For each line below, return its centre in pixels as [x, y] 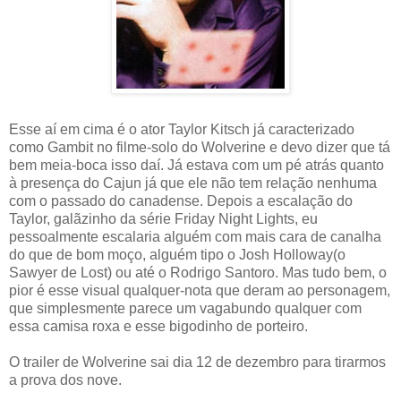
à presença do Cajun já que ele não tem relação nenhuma [193, 183]
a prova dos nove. [65, 380]
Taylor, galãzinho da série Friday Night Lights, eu [163, 218]
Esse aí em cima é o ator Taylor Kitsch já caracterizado [182, 129]
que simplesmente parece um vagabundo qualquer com [185, 308]
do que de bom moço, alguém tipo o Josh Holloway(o [177, 254]
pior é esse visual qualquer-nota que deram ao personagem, [200, 290]
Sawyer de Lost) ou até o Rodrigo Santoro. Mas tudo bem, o [198, 272]
